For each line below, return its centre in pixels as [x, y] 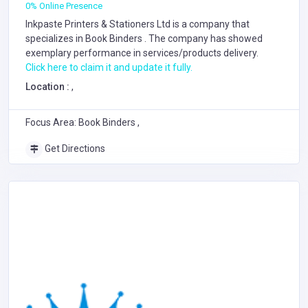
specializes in [55, 38]
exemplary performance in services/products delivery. [142, 53]
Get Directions [74, 148]
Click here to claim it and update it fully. [109, 67]
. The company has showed [203, 38]
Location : [48, 87]
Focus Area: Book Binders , [82, 122]
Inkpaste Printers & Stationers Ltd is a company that [137, 24]
